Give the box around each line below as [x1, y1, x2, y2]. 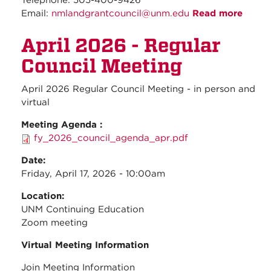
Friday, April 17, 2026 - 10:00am [21, 168, 165, 180]
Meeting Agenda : [21, 119, 105, 131]
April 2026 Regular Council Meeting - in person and [21, 83, 255, 95]
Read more [192, 8, 243, 19]
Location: [21, 191, 67, 202]
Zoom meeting [21, 217, 88, 229]
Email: [21, 8, 51, 19]
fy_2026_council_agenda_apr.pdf [34, 132, 188, 144]
